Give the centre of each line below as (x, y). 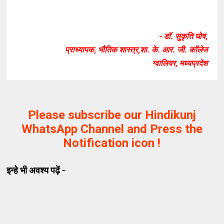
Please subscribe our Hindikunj (112, 115)
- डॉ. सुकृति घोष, (183, 36)
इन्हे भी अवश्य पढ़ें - (36, 170)
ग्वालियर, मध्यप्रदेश (179, 63)
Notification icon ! (112, 143)
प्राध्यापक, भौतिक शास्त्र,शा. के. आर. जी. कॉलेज (136, 50)
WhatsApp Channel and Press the (112, 129)
